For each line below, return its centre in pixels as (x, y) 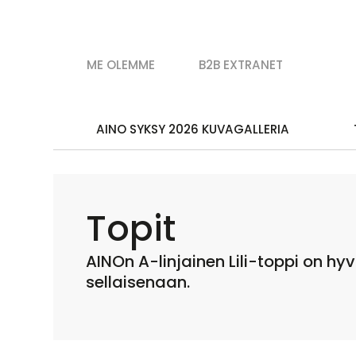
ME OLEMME (120, 65)
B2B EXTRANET (240, 65)
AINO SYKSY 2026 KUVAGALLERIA (193, 129)
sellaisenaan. (141, 282)
